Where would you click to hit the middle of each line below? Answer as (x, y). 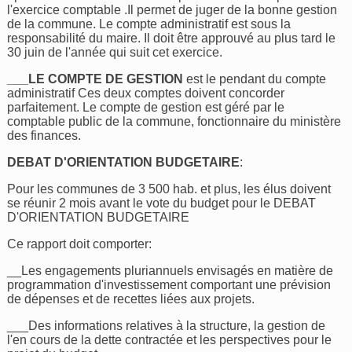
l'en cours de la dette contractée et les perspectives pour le (170, 340)
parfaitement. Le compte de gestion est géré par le (146, 107)
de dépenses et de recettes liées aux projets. (131, 299)
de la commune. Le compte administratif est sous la (149, 24)
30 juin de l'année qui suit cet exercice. (115, 52)
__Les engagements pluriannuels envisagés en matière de (170, 271)
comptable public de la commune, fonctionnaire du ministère (174, 121)
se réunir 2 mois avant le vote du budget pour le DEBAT (162, 203)
